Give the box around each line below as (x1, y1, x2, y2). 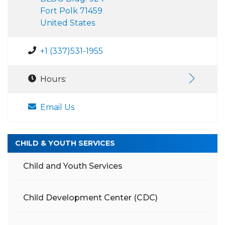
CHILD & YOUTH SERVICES (15, 139, 115, 148)
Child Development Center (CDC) (23, 193, 158, 203)
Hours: (40, 74, 66, 84)
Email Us (40, 102, 74, 113)
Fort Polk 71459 (40, 6, 102, 16)
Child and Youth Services (23, 161, 123, 171)
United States (40, 18, 95, 28)
